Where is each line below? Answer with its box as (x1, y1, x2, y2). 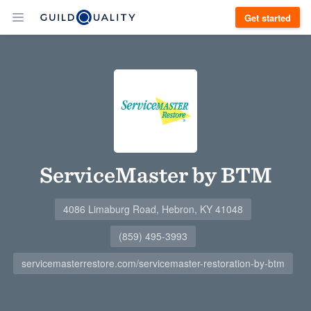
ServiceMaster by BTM (39, 161, 272, 188)
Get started (244, 10, 291, 24)
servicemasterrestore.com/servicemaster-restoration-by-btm (21, 256, 285, 270)
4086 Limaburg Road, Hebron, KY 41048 (62, 202, 243, 216)
